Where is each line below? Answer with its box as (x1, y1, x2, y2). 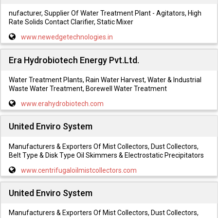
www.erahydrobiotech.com (20, 99, 104, 108)
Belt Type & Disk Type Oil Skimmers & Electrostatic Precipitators (8, 151, 204, 159)
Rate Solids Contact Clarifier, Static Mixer (8, 18, 133, 26)
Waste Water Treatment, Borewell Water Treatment (8, 84, 167, 92)
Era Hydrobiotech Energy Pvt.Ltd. (8, 54, 139, 65)
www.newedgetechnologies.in (20, 33, 113, 41)
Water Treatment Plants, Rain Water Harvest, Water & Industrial (8, 75, 201, 84)
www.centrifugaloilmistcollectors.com (20, 166, 137, 174)
